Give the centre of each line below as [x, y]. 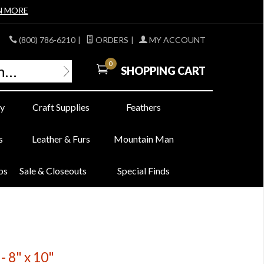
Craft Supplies [61, 107]
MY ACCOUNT [176, 40]
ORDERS [111, 40]
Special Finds [144, 171]
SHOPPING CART [162, 70]
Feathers [144, 107]
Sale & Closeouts [53, 171]
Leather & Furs [61, 139]
